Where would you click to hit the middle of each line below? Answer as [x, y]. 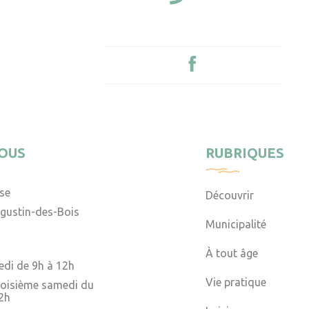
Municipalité [236, 225]
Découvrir [230, 196]
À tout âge [232, 253]
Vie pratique [236, 282]
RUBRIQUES [245, 153]
